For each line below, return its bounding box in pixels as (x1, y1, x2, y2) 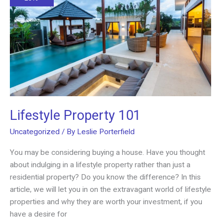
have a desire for (10, 209, 67, 219)
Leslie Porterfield (77, 127, 135, 137)
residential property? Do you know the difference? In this (10, 172, 201, 182)
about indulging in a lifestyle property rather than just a (10, 160, 190, 169)
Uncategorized (10, 127, 60, 137)
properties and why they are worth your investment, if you (10, 197, 202, 206)
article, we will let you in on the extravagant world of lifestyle (10, 184, 211, 194)
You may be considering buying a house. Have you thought (10, 147, 205, 157)
